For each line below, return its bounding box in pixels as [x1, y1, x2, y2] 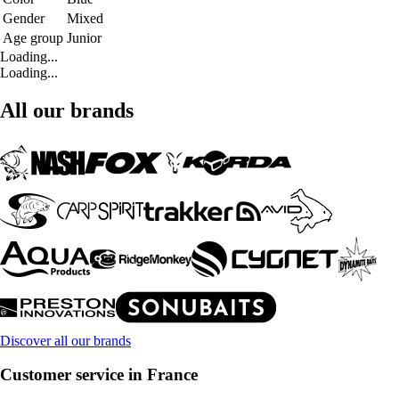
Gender [3, 10, 45, 26]
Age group [3, 29, 63, 45]
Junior [67, 29, 102, 45]
